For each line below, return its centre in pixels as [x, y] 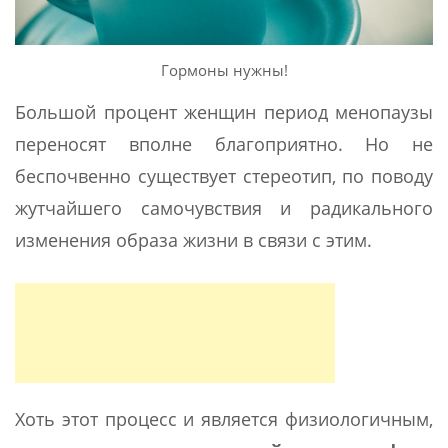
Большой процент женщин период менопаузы [224, 111]
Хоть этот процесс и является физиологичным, [224, 418]
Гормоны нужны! [224, 69]
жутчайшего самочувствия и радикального [224, 207]
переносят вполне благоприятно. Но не [224, 143]
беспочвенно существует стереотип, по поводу [224, 175]
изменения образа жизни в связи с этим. [193, 239]
